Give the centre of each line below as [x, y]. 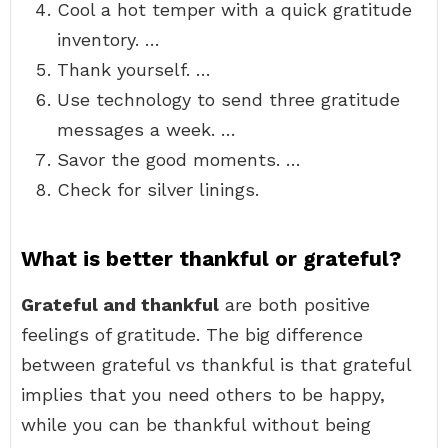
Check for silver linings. [158, 189]
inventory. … [108, 39]
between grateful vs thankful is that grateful [216, 364]
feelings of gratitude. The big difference [192, 334]
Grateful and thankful [120, 304]
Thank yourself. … [134, 69]
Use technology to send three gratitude [228, 99]
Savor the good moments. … [179, 159]
